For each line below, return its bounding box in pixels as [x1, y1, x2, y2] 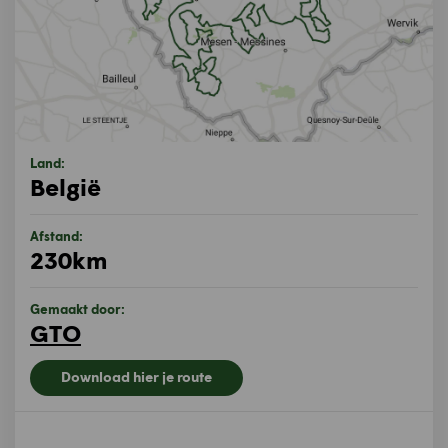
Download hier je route [61, 368, 212, 385]
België [30, 172, 101, 201]
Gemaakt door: [30, 301, 125, 317]
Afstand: [30, 228, 83, 244]
